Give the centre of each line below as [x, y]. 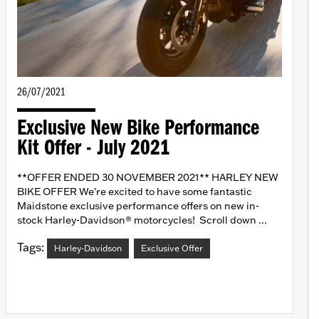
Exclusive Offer [172, 249]
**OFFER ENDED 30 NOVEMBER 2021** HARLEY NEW [148, 178]
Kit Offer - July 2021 [94, 149]
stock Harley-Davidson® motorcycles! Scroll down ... [142, 220]
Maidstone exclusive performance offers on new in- [138, 206]
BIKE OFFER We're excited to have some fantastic [135, 192]
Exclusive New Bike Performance [138, 129]
